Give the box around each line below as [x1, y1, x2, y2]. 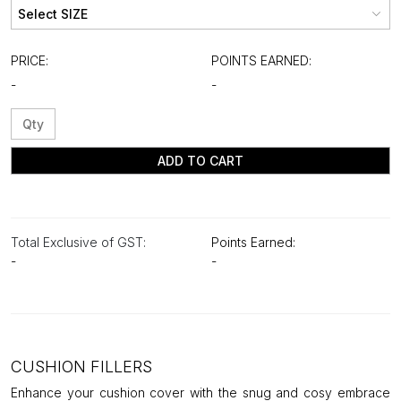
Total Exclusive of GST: [11, 234, 146, 250]
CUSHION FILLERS [11, 356, 152, 376]
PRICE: [11, 52, 48, 68]
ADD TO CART [158, 152, 243, 168]
